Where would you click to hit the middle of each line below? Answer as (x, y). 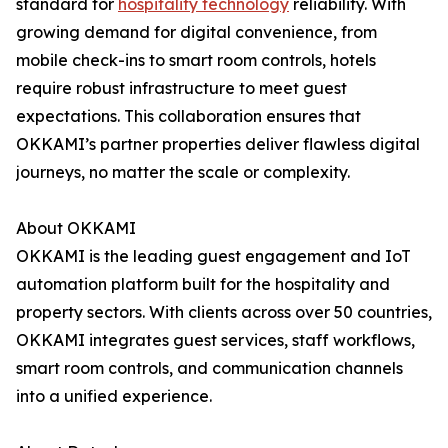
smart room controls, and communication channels (209, 368)
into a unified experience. (114, 396)
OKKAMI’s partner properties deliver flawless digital (218, 144)
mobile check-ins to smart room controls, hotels (196, 60)
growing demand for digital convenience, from (196, 32)
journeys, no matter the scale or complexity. (183, 172)
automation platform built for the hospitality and (203, 284)
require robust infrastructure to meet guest (181, 88)
